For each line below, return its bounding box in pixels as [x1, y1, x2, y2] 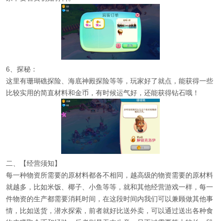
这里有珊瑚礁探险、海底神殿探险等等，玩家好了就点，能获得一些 [6, 76, 213, 85]
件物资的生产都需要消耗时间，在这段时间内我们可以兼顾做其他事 [6, 194, 213, 203]
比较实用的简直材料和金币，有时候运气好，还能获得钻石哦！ [6, 88, 199, 97]
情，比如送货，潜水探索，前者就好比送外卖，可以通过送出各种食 [6, 206, 213, 215]
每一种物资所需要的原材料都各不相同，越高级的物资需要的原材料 [6, 171, 213, 179]
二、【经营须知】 [6, 159, 61, 167]
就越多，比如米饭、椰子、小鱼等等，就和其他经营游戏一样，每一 [6, 183, 213, 191]
